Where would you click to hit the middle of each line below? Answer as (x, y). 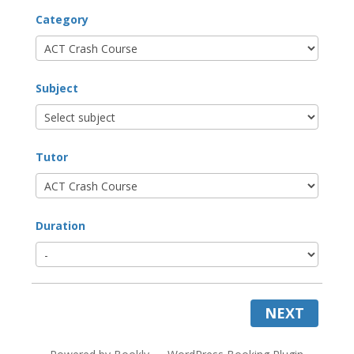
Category (62, 19)
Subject (56, 88)
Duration (60, 226)
